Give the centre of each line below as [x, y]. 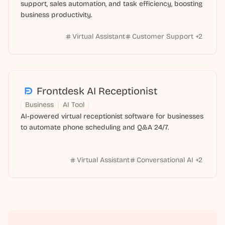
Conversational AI [165, 160]
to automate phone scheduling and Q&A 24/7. [95, 127]
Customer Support [163, 36]
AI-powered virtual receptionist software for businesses [112, 116]
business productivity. [56, 15]
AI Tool [74, 105]
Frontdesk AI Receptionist [97, 91]
